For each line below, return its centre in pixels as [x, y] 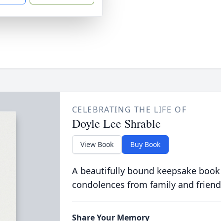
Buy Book [145, 144]
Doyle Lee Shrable [116, 123]
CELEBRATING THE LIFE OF [129, 110]
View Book [97, 144]
